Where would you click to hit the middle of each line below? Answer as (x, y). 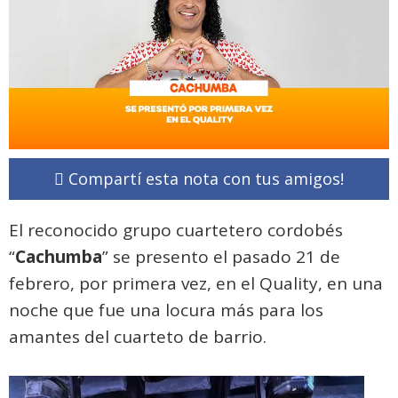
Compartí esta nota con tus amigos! (204, 179)
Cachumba (59, 257)
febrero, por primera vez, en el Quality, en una (196, 284)
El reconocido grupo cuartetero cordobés (176, 231)
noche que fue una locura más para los (166, 310)
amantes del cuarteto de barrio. (138, 337)
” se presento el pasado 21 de (221, 257)
